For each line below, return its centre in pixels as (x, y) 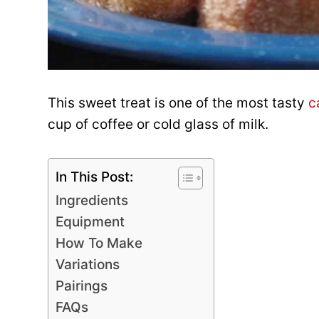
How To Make (99, 244)
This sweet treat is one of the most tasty (178, 103)
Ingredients (92, 201)
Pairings (82, 286)
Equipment (90, 222)
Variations (88, 265)
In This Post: (94, 177)
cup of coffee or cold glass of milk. (158, 125)
